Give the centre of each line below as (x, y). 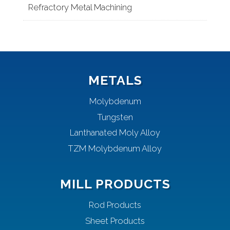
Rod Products (115, 205)
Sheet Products (115, 221)
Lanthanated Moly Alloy (115, 133)
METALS (115, 80)
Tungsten (115, 117)
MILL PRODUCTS (115, 184)
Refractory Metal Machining (80, 7)
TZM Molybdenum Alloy (115, 149)
